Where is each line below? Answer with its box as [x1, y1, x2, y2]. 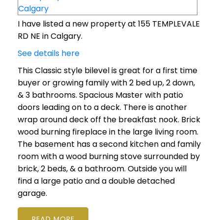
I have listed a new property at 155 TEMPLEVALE [17, 18, 200, 30]
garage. [17, 188, 47, 199]
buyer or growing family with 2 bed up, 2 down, [17, 77, 195, 89]
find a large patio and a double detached [17, 175, 175, 187]
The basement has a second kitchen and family [17, 138, 201, 150]
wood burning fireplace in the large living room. [17, 126, 198, 138]
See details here [17, 48, 80, 59]
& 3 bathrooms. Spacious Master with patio [17, 89, 183, 101]
